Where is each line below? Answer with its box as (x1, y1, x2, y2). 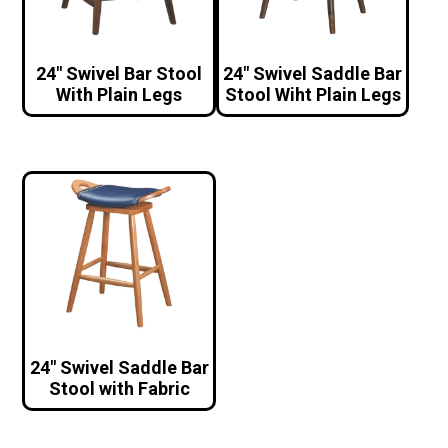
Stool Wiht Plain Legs (224, 84, 401, 106)
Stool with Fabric (48, 378, 190, 400)
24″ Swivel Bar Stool (36, 63, 203, 85)
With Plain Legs (56, 84, 183, 106)
